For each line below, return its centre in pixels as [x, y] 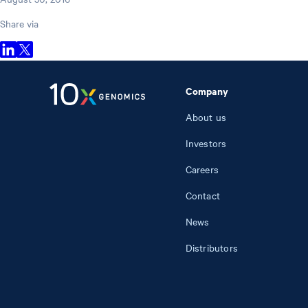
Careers [202, 169]
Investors [206, 143]
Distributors [211, 247]
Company [207, 90]
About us [206, 117]
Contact [202, 195]
